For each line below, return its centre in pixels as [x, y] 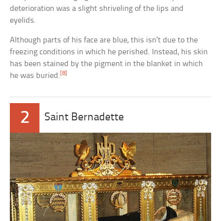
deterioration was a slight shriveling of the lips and [97, 9]
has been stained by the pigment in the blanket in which [107, 64]
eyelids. [23, 21]
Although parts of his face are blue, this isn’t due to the [104, 40]
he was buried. [35, 76]
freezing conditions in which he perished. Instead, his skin [109, 52]
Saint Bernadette [84, 118]
